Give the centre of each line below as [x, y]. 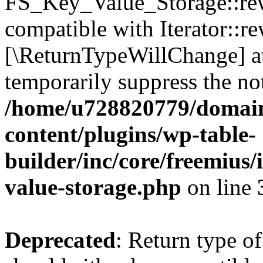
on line [219, 187]
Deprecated [60, 240]
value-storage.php [93, 187]
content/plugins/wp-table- [130, 134]
